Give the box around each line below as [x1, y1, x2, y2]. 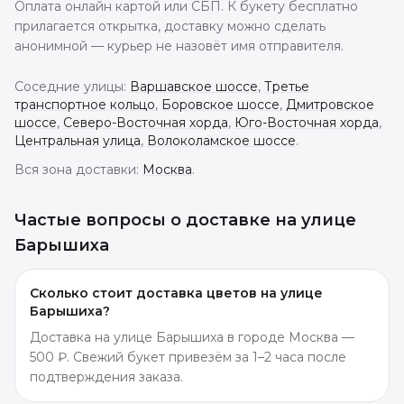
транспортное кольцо [14, 96, 155, 113]
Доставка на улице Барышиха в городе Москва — [30, 328, 354, 345]
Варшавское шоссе [130, 78, 258, 95]
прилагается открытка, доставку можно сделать [14, 17, 326, 34]
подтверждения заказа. [30, 368, 183, 385]
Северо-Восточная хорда [63, 114, 228, 131]
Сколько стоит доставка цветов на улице [30, 284, 323, 301]
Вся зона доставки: [14, 161, 139, 178]
